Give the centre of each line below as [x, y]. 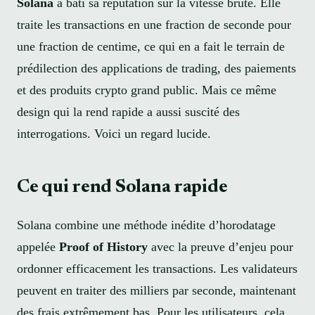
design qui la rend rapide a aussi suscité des [128, 111]
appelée [38, 246]
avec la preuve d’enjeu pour [220, 246]
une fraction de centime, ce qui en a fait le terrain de [151, 46]
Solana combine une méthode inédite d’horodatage [146, 225]
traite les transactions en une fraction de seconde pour [154, 24]
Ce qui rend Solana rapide [122, 188]
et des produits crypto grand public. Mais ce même [147, 90]
